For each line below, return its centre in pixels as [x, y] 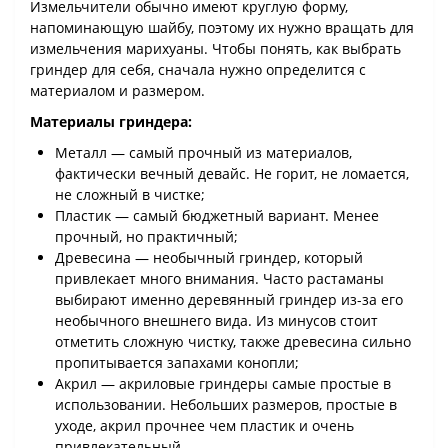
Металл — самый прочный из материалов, [203, 153]
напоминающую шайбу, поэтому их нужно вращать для [222, 28]
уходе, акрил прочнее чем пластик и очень [204, 426]
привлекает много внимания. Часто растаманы [219, 279]
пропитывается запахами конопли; [177, 363]
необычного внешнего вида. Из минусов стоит [216, 321]
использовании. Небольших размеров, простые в [226, 405]
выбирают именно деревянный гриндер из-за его [229, 300]
